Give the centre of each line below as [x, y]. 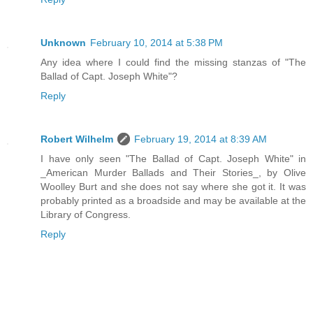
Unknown [63, 43]
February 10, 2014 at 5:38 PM [156, 43]
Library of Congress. [86, 215]
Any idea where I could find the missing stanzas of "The [173, 63]
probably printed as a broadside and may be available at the [173, 201]
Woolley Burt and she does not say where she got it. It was [173, 187]
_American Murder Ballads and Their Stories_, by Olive [173, 173]
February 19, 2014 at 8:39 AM [201, 139]
